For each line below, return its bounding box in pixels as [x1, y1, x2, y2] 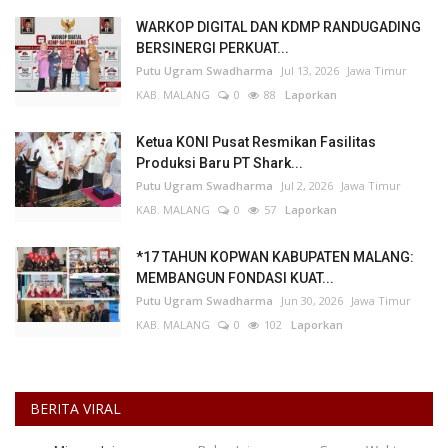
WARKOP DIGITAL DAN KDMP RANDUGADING [136, 19, 421, 36]
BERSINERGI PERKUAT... [136, 40, 289, 57]
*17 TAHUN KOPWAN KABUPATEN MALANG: [136, 249, 414, 266]
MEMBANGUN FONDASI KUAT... [136, 270, 334, 287]
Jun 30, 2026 [281, 293, 343, 309]
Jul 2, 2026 [281, 178, 333, 194]
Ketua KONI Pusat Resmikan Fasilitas [136, 134, 376, 151]
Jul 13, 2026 [281, 63, 339, 79]
